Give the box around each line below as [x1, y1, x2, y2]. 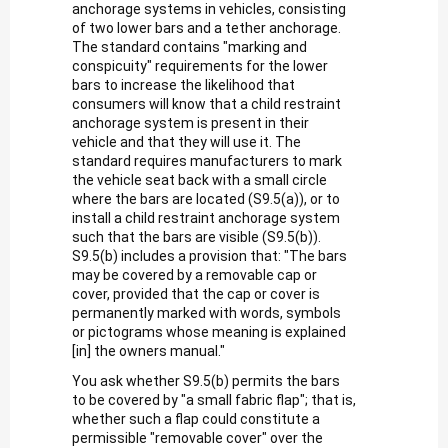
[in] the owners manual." [72, 342, 225, 359]
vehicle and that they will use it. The [72, 133, 301, 150]
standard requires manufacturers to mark [72, 152, 342, 169]
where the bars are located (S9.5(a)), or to [72, 190, 340, 207]
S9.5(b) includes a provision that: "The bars [72, 247, 347, 264]
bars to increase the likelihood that [72, 76, 295, 93]
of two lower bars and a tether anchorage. [72, 19, 341, 36]
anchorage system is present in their [72, 114, 309, 131]
